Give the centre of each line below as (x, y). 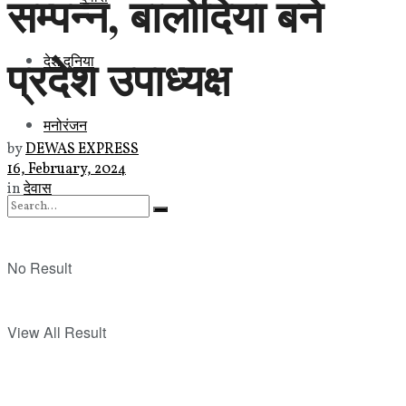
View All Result (57, 332)
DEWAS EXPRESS (82, 149)
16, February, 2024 (67, 169)
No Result (39, 267)
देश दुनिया (69, 60)
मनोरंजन (65, 124)
